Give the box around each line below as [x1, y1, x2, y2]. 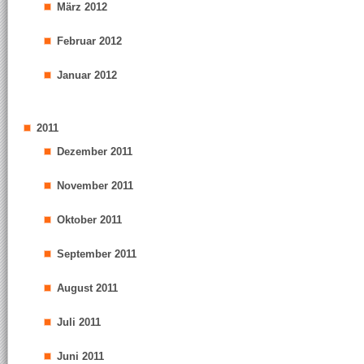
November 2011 [57, 180, 133, 192]
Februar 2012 [57, 35, 122, 47]
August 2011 [57, 282, 118, 294]
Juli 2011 [57, 316, 101, 328]
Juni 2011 [57, 350, 104, 362]
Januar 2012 [57, 69, 117, 81]
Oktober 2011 [57, 214, 122, 226]
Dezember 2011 [57, 145, 132, 158]
